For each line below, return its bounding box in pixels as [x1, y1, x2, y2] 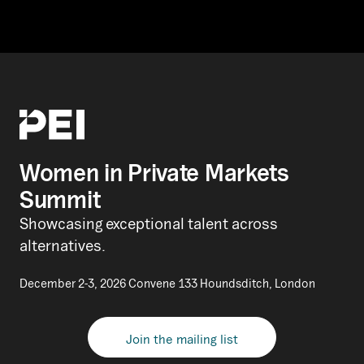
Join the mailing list [126, 331, 238, 346]
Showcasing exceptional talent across [19, 214, 278, 232]
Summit [19, 185, 101, 213]
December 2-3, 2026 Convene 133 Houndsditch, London [19, 275, 315, 290]
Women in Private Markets [19, 158, 289, 186]
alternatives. [19, 236, 106, 254]
